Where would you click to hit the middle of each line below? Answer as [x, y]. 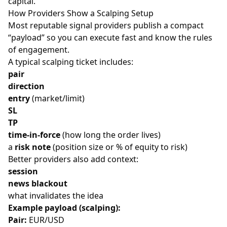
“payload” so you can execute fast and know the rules [110, 38]
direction [26, 86]
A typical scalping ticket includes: [71, 62]
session [23, 172]
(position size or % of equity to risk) [119, 147]
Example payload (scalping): [64, 208]
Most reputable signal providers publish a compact [106, 26]
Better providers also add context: [73, 159]
